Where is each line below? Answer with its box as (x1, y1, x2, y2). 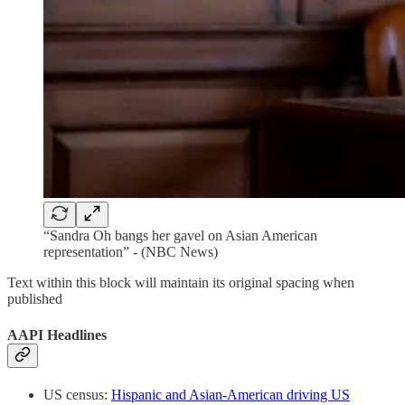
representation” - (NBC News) (43, 244, 218, 260)
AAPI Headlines (7, 326, 107, 343)
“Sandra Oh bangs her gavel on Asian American (43, 228, 317, 244)
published (7, 291, 62, 307)
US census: (43, 386, 111, 402)
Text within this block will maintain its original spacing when (7, 275, 354, 291)
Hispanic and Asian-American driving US (111, 386, 350, 402)
